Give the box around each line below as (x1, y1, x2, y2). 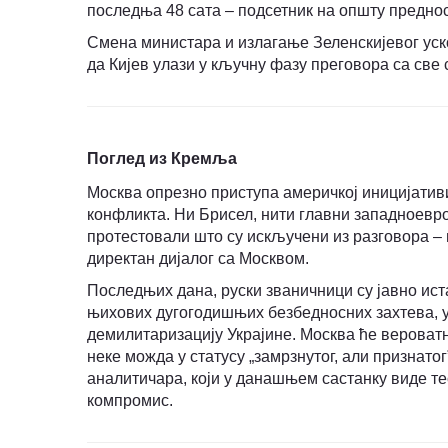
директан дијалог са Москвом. (87, 250, 309, 268)
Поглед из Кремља (87, 150, 237, 168)
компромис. (87, 392, 173, 410)
